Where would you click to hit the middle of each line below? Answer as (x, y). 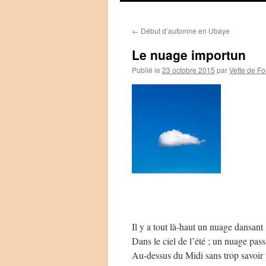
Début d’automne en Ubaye (184, 31)
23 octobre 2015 (189, 70)
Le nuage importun (189, 55)
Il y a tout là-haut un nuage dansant (197, 227)
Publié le (146, 70)
